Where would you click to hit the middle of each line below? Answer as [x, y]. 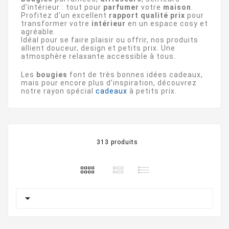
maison [177, 7]
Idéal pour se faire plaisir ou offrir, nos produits [110, 40]
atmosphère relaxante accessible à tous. [98, 56]
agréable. [38, 31]
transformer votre [56, 23]
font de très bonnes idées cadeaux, [135, 74]
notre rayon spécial [58, 91]
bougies [52, 74]
